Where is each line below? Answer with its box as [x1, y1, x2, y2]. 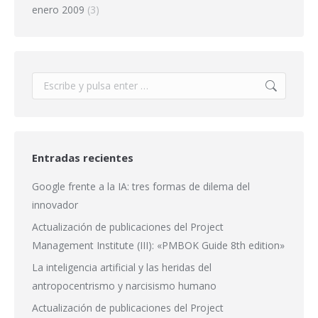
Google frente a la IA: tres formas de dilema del [32, 179, 250, 193]
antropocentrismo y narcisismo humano [32, 278, 216, 292]
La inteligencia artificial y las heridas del [32, 260, 212, 274]
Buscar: [31, 73, 65, 87]
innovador [32, 197, 78, 212]
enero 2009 [32, 2, 84, 16]
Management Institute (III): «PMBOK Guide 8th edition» [32, 238, 285, 252]
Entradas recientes [32, 150, 133, 165]
